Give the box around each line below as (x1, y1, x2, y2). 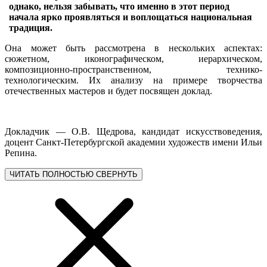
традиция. (9, 22, 52, 33)
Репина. (5, 147, 37, 158)
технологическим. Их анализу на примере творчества (5, 74, 262, 85)
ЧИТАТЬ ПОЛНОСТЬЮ (10, 169, 94, 179)
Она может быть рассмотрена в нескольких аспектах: (5, 42, 262, 53)
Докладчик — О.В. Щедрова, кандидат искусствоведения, (5, 126, 262, 136)
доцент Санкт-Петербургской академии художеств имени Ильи (5, 136, 262, 147)
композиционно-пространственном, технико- (5, 64, 262, 74)
